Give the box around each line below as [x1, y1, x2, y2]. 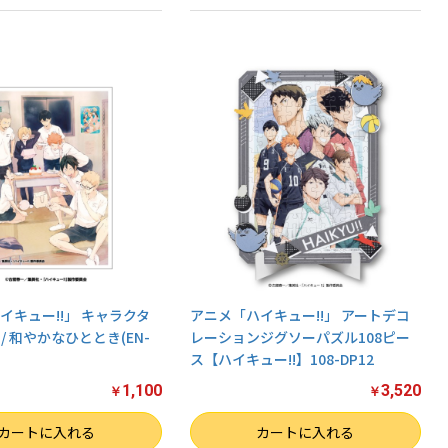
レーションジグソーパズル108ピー [189, 326, 410, 347]
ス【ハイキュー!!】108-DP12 [189, 348, 374, 369]
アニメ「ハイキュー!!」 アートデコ [189, 304, 410, 325]
